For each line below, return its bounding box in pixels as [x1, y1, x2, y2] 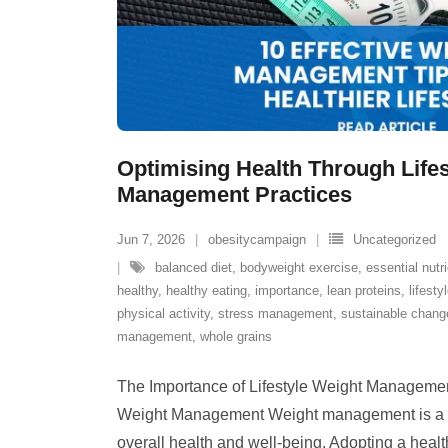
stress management [218, 306, 333, 321]
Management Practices [117, 182, 352, 207]
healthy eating [166, 283, 247, 298]
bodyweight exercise [240, 260, 358, 275]
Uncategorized [353, 232, 436, 247]
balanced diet [155, 260, 232, 275]
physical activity [117, 306, 210, 321]
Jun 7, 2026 [117, 232, 185, 247]
